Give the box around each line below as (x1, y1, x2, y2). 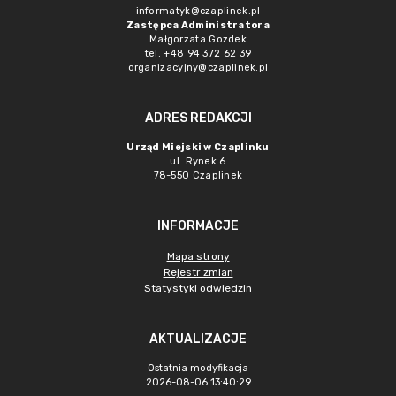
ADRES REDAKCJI (144, 110, 252, 126)
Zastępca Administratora (126, 19, 270, 31)
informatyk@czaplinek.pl (135, 5, 261, 17)
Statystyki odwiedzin (144, 282, 252, 294)
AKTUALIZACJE (149, 331, 247, 346)
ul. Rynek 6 (170, 156, 226, 167)
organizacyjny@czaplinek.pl (127, 62, 269, 73)
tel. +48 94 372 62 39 (144, 48, 252, 59)
